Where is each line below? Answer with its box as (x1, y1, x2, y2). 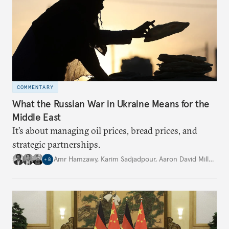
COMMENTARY (17, 84, 54, 91)
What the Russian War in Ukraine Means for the (12, 97, 210, 110)
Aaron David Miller (159, 154, 209, 164)
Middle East (12, 110, 61, 123)
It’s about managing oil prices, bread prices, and (12, 124, 197, 136)
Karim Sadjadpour (101, 154, 155, 164)
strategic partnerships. (12, 138, 100, 150)
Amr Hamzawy (54, 154, 97, 164)
